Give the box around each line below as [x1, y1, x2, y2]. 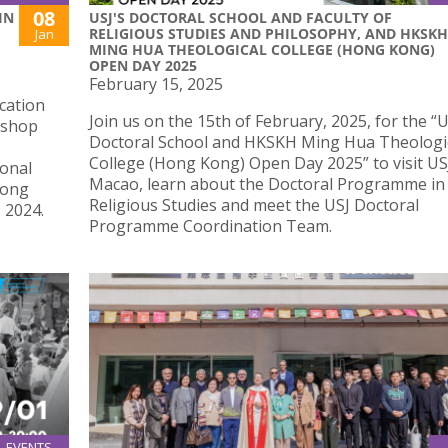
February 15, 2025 [89, 73, 223, 96]
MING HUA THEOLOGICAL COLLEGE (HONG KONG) [89, 40, 435, 60]
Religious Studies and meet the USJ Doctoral [89, 194, 419, 217]
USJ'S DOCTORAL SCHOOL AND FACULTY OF [89, 8, 392, 28]
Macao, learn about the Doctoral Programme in [89, 173, 445, 196]
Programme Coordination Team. [89, 215, 332, 238]
